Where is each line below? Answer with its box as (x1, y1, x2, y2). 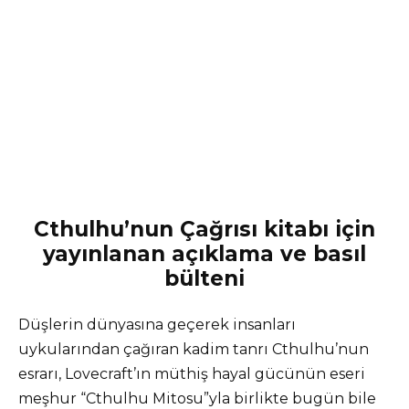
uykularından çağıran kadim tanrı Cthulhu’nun (18, 340, 369, 358)
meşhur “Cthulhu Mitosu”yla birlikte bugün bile (18, 389, 376, 407)
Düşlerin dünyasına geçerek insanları (18, 315, 296, 333)
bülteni (164, 265, 245, 291)
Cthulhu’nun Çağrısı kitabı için (34, 215, 375, 242)
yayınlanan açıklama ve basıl (43, 240, 366, 267)
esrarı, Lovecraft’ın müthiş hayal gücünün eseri (18, 364, 365, 383)
